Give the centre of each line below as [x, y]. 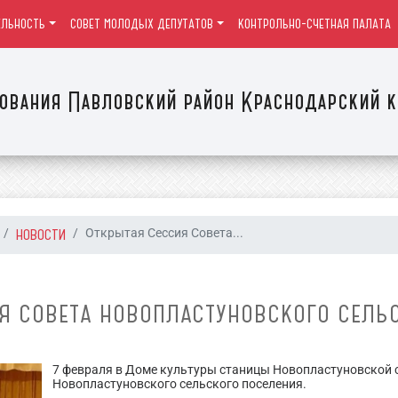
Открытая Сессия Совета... [165, 233]
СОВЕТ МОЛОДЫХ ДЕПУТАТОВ [141, 24]
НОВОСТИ [41, 235]
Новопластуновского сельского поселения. [180, 384]
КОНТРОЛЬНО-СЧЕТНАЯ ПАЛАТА [314, 24]
